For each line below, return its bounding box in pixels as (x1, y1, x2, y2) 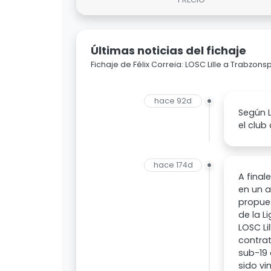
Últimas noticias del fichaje (91, 43, 246, 59)
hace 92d (154, 96, 192, 106)
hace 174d (153, 160, 193, 171)
